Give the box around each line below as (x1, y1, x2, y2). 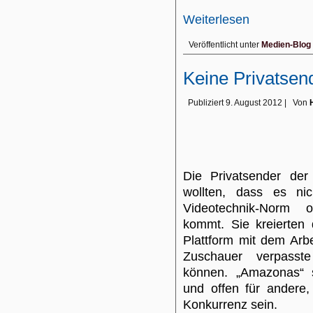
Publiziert (188, 98, 224, 108)
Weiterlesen (183, 13, 249, 27)
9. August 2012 (226, 98, 282, 108)
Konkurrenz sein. (183, 298, 277, 312)
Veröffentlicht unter (189, 40, 259, 50)
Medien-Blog (261, 40, 311, 50)
